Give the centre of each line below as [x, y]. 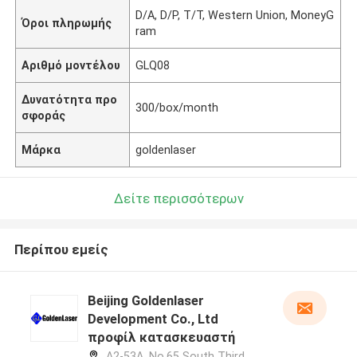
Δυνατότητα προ [70, 99]
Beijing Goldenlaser [145, 301]
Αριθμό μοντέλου [71, 65]
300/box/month [177, 107]
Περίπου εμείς [61, 250]
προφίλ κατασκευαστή [161, 337]
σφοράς [44, 115]
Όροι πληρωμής [67, 23]
